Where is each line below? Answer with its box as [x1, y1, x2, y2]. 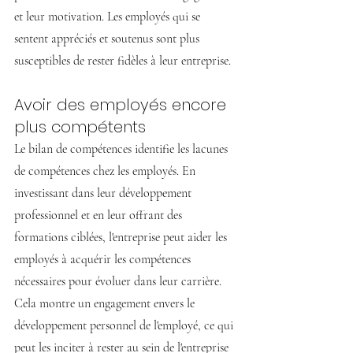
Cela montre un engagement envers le [14, 295, 198, 312]
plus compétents [14, 116, 146, 139]
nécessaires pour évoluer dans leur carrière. [14, 273, 225, 290]
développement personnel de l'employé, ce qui [14, 318, 236, 334]
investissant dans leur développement [14, 185, 195, 202]
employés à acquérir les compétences [14, 251, 194, 268]
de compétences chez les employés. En [14, 163, 199, 180]
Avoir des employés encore [14, 94, 231, 117]
